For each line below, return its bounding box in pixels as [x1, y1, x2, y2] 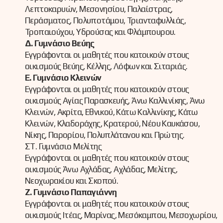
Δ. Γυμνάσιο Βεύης [25, 38, 95, 49]
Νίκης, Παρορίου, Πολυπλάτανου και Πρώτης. [25, 130, 185, 140]
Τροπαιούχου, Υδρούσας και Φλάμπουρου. [25, 27, 176, 37]
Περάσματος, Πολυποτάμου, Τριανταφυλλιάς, [25, 15, 186, 26]
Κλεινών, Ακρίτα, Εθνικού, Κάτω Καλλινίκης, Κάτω [25, 107, 198, 117]
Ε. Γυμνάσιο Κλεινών [25, 73, 102, 83]
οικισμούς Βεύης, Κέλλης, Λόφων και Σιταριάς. [25, 61, 188, 72]
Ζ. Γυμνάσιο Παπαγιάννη [25, 187, 117, 198]
